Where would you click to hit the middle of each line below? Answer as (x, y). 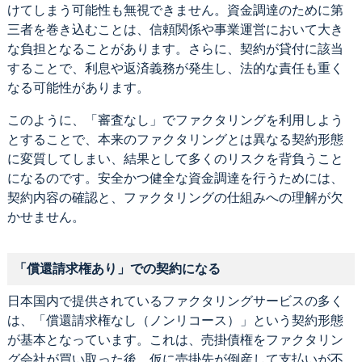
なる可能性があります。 (78, 87)
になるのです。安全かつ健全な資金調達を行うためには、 (175, 178)
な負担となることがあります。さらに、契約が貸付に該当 (175, 48)
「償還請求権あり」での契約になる (117, 268)
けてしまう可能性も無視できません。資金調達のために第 (175, 10)
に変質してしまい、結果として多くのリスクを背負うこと (175, 158)
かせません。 (46, 217)
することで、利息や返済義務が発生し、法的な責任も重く (175, 68)
